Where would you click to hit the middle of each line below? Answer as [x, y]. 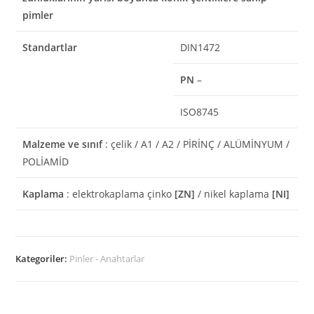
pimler [38, 15]
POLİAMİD [46, 162]
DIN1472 [200, 48]
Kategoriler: [43, 258]
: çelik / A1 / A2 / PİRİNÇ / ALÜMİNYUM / [196, 144]
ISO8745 [200, 112]
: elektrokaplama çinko [120, 194]
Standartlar [50, 48]
